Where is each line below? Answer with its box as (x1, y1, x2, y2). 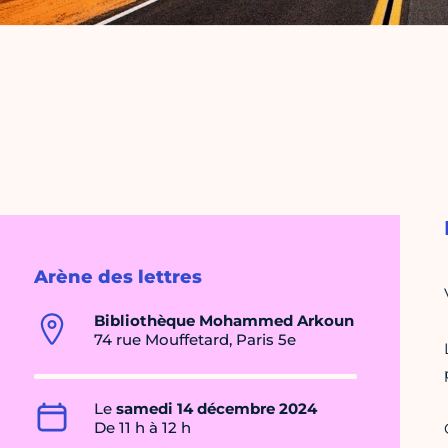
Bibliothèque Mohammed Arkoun (94, 311, 354, 331)
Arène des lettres (34, 266, 202, 289)
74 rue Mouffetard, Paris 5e (94, 330, 296, 350)
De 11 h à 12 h (94, 418, 191, 438)
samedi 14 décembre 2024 (116, 399, 317, 419)
